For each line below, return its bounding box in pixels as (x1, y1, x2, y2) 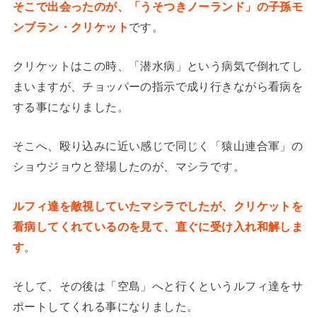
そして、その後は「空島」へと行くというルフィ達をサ (12, 279, 304, 293)
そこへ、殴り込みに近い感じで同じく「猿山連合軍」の (12, 139, 304, 153)
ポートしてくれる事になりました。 (12, 300, 199, 313)
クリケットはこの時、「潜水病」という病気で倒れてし (12, 59, 304, 72)
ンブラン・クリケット (12, 20, 129, 33)
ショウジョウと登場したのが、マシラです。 (12, 160, 246, 173)
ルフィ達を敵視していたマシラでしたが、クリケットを (12, 199, 304, 212)
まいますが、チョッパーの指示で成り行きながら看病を (12, 79, 304, 93)
